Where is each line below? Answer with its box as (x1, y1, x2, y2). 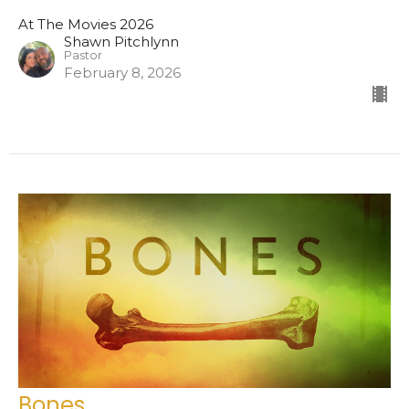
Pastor (64, 48, 102, 63)
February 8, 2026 (64, 64, 181, 82)
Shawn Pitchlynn (64, 33, 179, 51)
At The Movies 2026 (18, 16, 153, 34)
